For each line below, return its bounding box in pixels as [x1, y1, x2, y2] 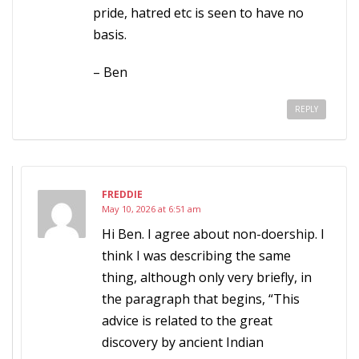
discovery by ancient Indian [102, 333, 264, 351]
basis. [93, 26, 127, 43]
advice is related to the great [102, 312, 272, 329]
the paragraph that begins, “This [102, 290, 300, 308]
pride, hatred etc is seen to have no [93, 4, 304, 22]
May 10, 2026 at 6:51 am [102, 203, 201, 215]
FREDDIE [102, 188, 143, 201]
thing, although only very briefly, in [102, 268, 312, 286]
